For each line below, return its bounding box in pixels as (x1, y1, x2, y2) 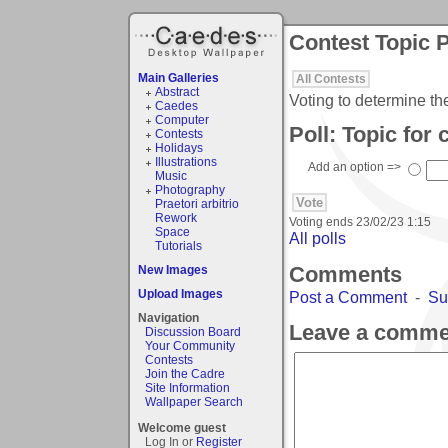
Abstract (154, 84, 199, 99)
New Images (138, 262, 208, 277)
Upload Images (138, 286, 223, 301)
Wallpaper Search (145, 394, 243, 409)
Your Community (145, 338, 235, 353)
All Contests (296, 71, 366, 86)
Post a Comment (289, 287, 407, 306)
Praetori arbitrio (154, 196, 239, 211)
